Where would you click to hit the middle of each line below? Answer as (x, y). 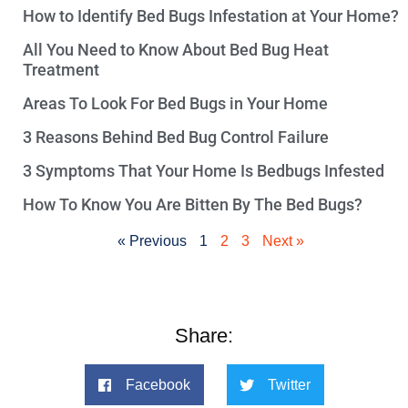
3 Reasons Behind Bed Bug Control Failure (176, 138)
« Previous (152, 241)
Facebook (158, 385)
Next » (283, 241)
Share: (204, 336)
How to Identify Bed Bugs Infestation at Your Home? (211, 16)
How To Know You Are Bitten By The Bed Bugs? (193, 205)
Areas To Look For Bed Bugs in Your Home (175, 104)
